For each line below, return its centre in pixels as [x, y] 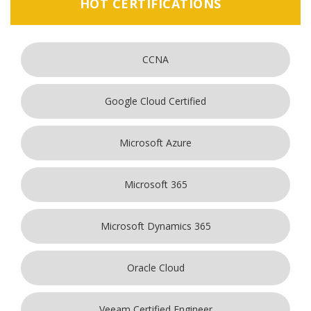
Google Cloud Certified [155, 101]
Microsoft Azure [155, 143]
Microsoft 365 [155, 185]
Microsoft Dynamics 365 [155, 226]
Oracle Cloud [155, 268]
